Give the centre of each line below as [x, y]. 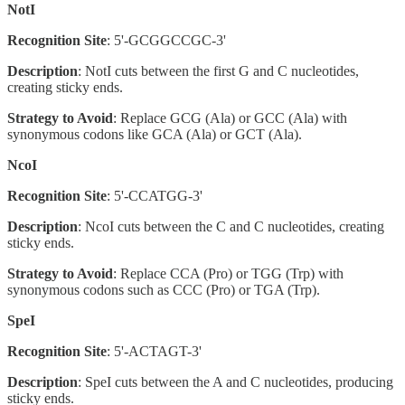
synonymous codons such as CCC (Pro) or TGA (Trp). [164, 289]
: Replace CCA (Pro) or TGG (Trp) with [228, 273]
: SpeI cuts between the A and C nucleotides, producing [235, 381]
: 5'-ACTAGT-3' [154, 351]
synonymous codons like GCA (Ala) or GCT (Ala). [155, 134]
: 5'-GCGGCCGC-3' [166, 40]
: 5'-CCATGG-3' [155, 195]
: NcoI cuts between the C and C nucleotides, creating [231, 226]
